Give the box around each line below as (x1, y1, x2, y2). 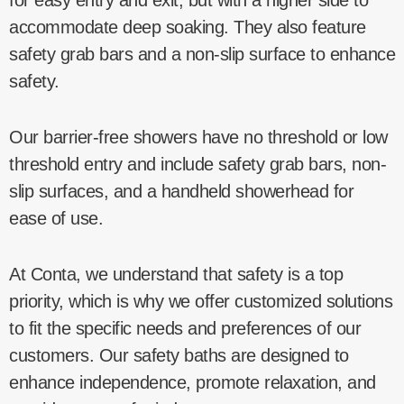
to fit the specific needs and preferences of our (9, 317, 361, 338)
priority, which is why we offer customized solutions (9, 290, 392, 311)
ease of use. (9, 207, 103, 228)
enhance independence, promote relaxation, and (9, 372, 376, 392)
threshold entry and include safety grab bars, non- (9, 153, 386, 174)
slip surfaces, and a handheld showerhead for (9, 180, 353, 201)
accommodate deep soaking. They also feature (9, 16, 366, 37)
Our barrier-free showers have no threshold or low (9, 126, 388, 147)
